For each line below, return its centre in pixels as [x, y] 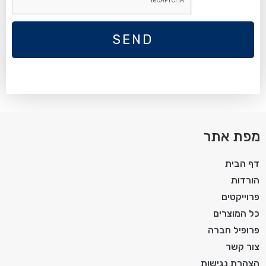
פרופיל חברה [234, 230]
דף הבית [242, 163]
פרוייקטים [240, 197]
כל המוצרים [236, 213]
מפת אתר [232, 136]
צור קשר [243, 246]
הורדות [245, 180]
